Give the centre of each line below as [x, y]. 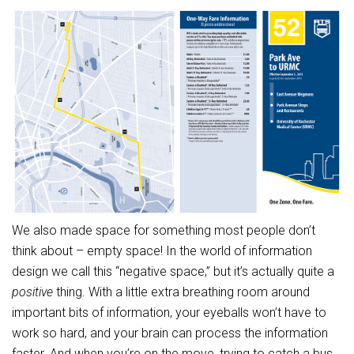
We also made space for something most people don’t [164, 231]
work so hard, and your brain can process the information [170, 333]
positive [32, 292]
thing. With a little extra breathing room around [181, 292]
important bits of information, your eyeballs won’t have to [169, 313]
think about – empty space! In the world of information [162, 251]
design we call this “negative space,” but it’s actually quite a [173, 272]
